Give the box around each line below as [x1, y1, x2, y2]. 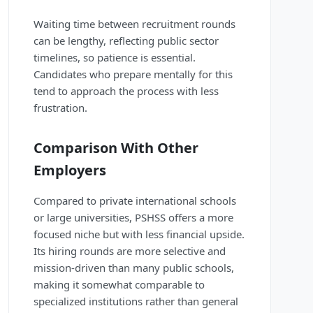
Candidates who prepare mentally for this [34, 67, 233, 82]
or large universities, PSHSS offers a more [34, 210, 233, 225]
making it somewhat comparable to [34, 277, 205, 292]
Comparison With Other [34, 138, 198, 158]
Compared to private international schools [34, 194, 236, 208]
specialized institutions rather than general [34, 294, 238, 309]
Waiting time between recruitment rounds [34, 17, 235, 31]
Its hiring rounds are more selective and [34, 244, 226, 259]
